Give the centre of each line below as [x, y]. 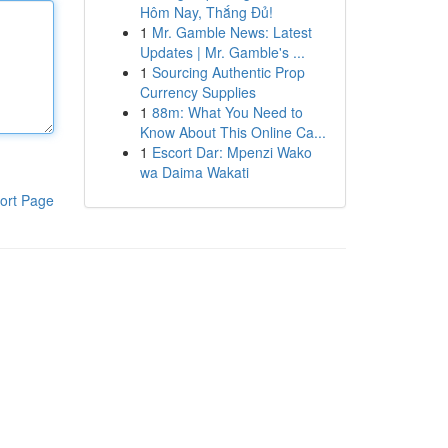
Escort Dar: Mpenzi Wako [231, 152]
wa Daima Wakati [194, 172]
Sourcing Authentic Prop [228, 72]
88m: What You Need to [227, 112]
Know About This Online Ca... [232, 132]
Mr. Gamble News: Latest [231, 32]
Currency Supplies [197, 92]
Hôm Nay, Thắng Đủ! [206, 12]
